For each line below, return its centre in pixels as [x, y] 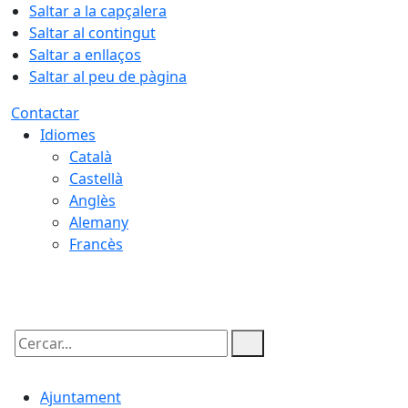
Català [91, 157]
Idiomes [68, 135]
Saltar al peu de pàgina [108, 76]
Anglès [92, 200]
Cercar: [35, 359]
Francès [96, 244]
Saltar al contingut [92, 33]
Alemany [99, 222]
